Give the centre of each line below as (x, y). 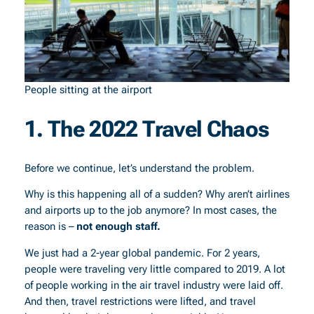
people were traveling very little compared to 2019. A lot (155, 269)
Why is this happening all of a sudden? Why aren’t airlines (157, 195)
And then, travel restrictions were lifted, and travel (140, 301)
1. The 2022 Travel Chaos (147, 129)
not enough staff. (118, 227)
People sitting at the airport (88, 90)
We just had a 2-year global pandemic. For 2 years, (142, 253)
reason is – (50, 227)
